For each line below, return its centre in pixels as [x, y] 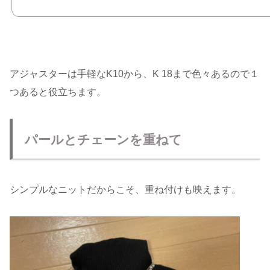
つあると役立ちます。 [58, 92]
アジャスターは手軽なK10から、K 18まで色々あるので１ [134, 74]
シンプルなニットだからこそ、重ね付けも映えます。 [125, 190]
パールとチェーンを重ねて [103, 140]
